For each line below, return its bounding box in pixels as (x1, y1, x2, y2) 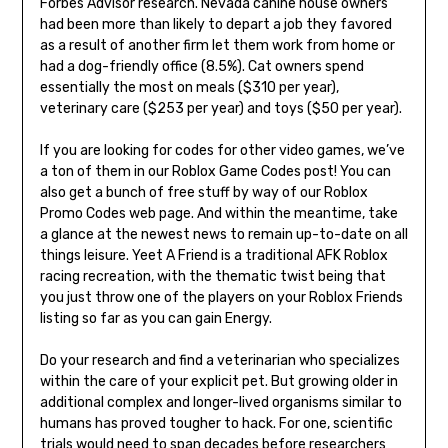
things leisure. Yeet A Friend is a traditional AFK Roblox (39, 247, 388, 265)
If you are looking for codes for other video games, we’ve (39, 142, 405, 160)
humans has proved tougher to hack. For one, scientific (39, 415, 393, 433)
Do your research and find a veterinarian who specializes (39, 352, 400, 370)
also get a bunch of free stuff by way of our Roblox (39, 184, 368, 202)
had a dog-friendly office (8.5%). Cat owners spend (39, 58, 364, 76)
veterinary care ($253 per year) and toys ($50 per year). (39, 100, 402, 118)
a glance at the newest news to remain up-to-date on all (39, 226, 408, 244)
